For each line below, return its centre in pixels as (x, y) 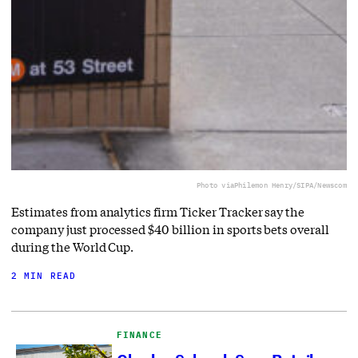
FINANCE (139, 335)
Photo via (215, 185)
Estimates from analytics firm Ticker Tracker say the (158, 212)
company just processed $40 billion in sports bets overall (171, 230)
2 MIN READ (44, 276)
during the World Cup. (73, 247)
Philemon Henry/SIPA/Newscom (290, 185)
